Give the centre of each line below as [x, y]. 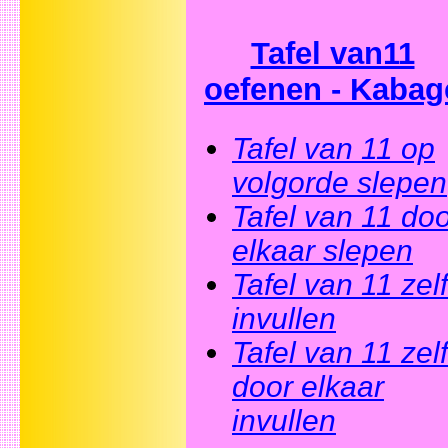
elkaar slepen [322, 250]
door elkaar [308, 386]
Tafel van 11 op [333, 148]
